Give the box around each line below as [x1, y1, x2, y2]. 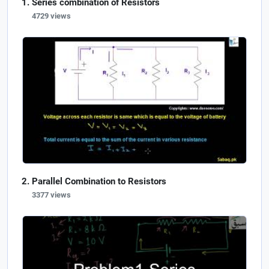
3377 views [32, 190, 71, 199]
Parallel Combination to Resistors [32, 175, 166, 187]
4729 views [32, 11, 71, 21]
